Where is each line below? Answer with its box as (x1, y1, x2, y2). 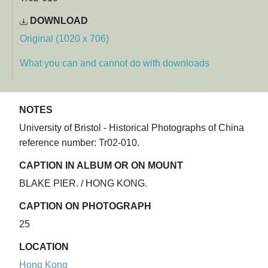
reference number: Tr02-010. (19, 138, 139, 148)
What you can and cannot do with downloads (20, 58, 209, 69)
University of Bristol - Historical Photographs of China (19, 123, 244, 133)
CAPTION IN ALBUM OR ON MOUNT (19, 160, 183, 171)
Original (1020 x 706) (20, 33, 109, 44)
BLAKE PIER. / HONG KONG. (19, 178, 147, 189)
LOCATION (19, 242, 69, 252)
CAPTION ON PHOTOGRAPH (19, 201, 151, 212)
